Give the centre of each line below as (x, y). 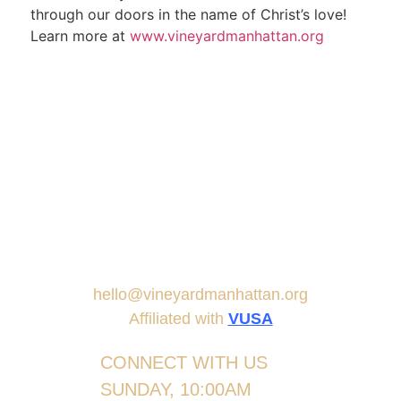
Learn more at (80, 36)
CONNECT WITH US (183, 362)
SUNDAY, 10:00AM (175, 389)
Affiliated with (178, 318)
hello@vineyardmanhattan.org (200, 294)
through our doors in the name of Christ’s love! (188, 15)
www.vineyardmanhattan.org (226, 36)
